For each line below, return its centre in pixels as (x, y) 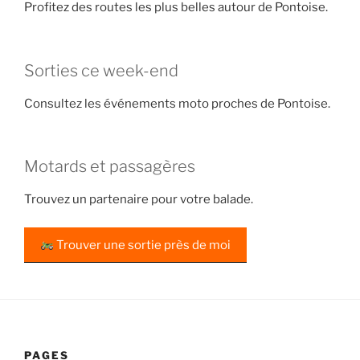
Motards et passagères (110, 167)
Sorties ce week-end (101, 70)
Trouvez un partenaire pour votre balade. (139, 200)
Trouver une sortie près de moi (143, 245)
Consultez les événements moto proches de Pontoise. (177, 103)
